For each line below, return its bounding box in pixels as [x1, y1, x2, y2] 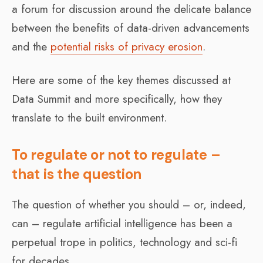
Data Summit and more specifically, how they [12, 90, 222, 107]
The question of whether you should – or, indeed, [12, 196, 246, 213]
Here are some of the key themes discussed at [12, 72, 231, 88]
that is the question [12, 164, 142, 183]
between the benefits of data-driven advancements [12, 19, 249, 36]
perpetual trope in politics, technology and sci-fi [12, 234, 237, 250]
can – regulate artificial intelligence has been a [12, 215, 232, 231]
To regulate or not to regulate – [12, 145, 221, 164]
